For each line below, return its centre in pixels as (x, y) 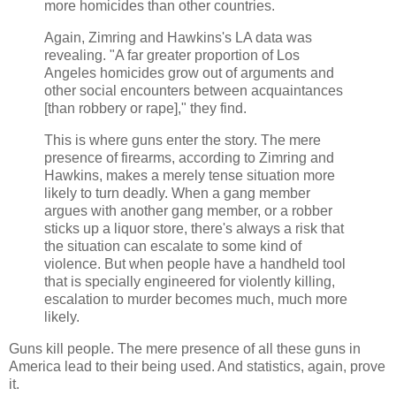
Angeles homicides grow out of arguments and (189, 72)
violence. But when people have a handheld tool (195, 263)
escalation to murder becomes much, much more (196, 299)
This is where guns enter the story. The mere (183, 140)
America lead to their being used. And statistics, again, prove (197, 366)
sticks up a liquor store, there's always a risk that (194, 228)
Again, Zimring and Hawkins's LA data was (178, 37)
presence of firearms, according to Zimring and (189, 157)
